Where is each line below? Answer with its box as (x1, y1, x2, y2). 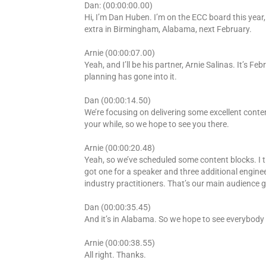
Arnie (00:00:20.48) (84, 142, 155, 153)
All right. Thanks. (84, 249, 146, 259)
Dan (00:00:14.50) (84, 95, 151, 105)
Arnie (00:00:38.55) (84, 237, 155, 248)
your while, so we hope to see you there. (84, 119, 229, 129)
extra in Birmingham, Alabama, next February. (84, 24, 252, 34)
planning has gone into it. (84, 71, 177, 81)
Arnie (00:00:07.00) (84, 47, 155, 58)
